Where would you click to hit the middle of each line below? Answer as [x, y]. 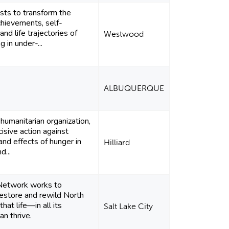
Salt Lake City [129, 207]
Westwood [124, 34]
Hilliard [117, 143]
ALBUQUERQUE [134, 88]
